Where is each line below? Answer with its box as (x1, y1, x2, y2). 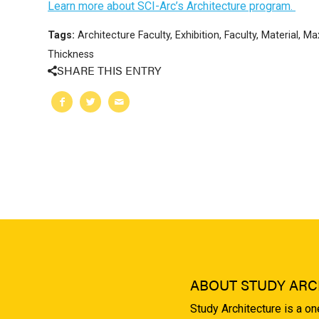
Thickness (48, 48, 94, 61)
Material (261, 28, 298, 41)
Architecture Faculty (78, 28, 170, 41)
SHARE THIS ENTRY (57, 61, 161, 78)
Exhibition (175, 28, 219, 41)
